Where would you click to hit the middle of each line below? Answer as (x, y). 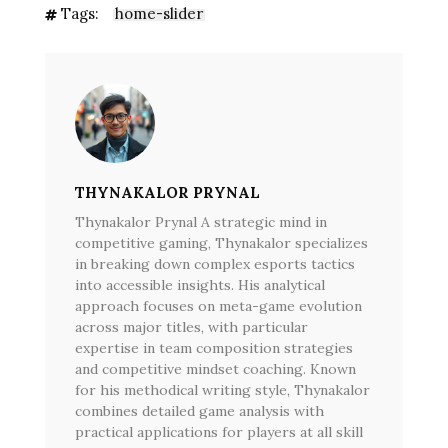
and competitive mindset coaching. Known (215, 368)
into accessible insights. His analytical (200, 284)
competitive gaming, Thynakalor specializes (221, 242)
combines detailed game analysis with (199, 410)
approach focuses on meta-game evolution (218, 305)
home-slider (159, 13)
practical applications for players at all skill (219, 431)
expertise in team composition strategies (214, 347)
